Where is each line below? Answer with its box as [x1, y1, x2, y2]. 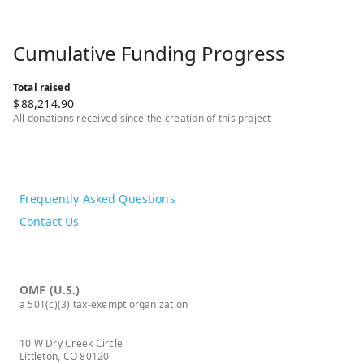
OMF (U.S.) [19, 281, 80, 297]
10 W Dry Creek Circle [19, 336, 123, 350]
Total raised [13, 80, 71, 94]
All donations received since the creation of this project [13, 110, 271, 125]
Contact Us [19, 213, 80, 229]
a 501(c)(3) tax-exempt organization [19, 297, 188, 311]
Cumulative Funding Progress [13, 39, 285, 67]
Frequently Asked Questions [19, 190, 175, 206]
